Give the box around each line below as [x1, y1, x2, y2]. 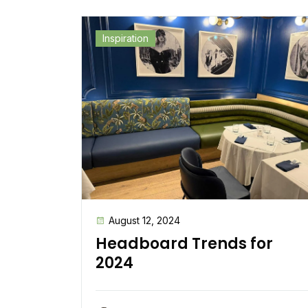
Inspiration [102, 32, 148, 44]
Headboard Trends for [96, 232, 273, 254]
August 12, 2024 [109, 214, 180, 226]
